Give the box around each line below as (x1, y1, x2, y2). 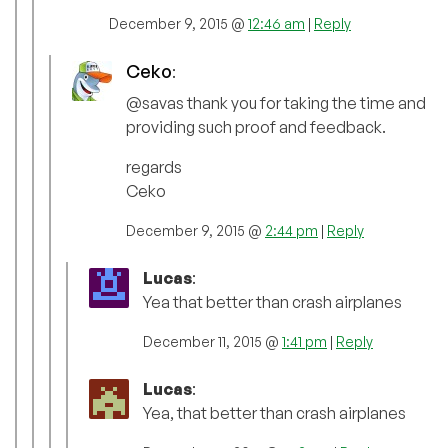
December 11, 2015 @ (143, 332, 282, 350)
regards (126, 156, 182, 177)
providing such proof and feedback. (126, 116, 386, 137)
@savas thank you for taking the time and (126, 92, 426, 113)
